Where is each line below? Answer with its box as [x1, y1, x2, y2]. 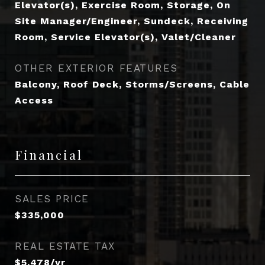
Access [15, 95, 53, 106]
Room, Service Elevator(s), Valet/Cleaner [15, 31, 236, 43]
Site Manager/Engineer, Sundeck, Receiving [15, 15, 248, 27]
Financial [15, 146, 83, 163]
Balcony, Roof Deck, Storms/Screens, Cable [15, 79, 250, 90]
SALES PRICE [15, 193, 89, 205]
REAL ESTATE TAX [15, 240, 115, 252]
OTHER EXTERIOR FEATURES [15, 62, 178, 74]
